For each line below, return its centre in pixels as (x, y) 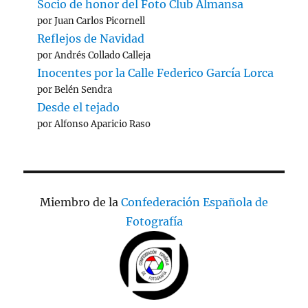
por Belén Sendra (75, 89)
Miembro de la (80, 202)
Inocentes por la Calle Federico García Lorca (156, 73)
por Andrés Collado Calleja (94, 55)
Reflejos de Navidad (91, 38)
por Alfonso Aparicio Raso (94, 124)
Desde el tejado (79, 107)
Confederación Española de (195, 202)
